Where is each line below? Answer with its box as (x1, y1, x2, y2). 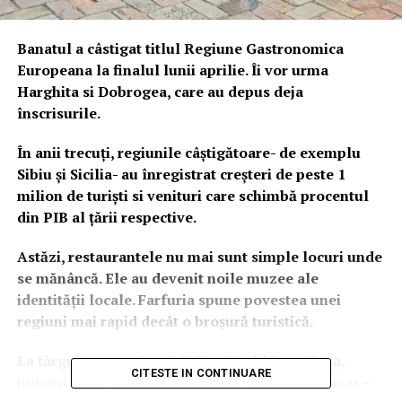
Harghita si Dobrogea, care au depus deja (16, 81, 303, 101)
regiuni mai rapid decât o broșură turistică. (16, 310, 313, 331)
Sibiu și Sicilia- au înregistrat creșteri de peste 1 (16, 163, 345, 184)
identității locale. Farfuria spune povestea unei (16, 289, 341, 310)
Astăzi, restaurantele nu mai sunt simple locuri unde (16, 246, 382, 267)
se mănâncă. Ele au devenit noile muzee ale (16, 267, 319, 288)
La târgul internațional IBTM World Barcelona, (16, 350, 345, 371)
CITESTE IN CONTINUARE (130, 365, 272, 380)
